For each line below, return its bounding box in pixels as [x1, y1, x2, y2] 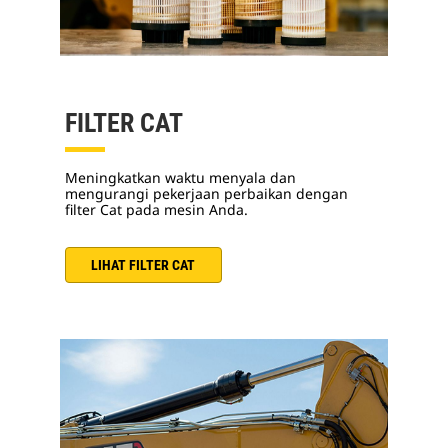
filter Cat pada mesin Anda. [65, 200, 248, 220]
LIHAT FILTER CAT [91, 257, 196, 274]
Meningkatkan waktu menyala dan [65, 168, 296, 188]
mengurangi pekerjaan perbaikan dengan [65, 184, 348, 204]
